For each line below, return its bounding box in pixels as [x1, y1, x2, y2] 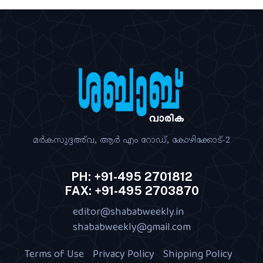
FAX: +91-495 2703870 [64, 184, 199, 198]
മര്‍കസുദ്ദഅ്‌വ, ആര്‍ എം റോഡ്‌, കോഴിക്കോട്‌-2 [33, 135, 230, 147]
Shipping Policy [163, 246, 232, 262]
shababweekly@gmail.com [72, 219, 191, 235]
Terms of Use [24, 246, 84, 262]
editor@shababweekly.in [72, 204, 184, 220]
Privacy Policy [92, 246, 154, 262]
